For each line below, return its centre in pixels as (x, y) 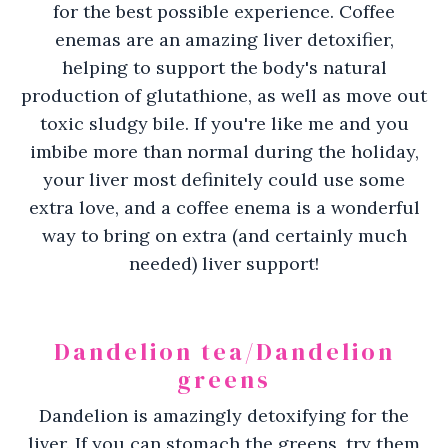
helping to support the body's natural (224, 67)
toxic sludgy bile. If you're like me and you (224, 123)
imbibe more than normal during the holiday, (224, 151)
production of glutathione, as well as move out (224, 95)
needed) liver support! (224, 263)
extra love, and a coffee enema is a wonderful (224, 207)
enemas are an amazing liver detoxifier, (224, 39)
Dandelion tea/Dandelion (224, 351)
